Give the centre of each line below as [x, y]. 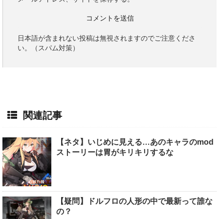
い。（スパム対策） [48, 48]
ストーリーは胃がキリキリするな [115, 153]
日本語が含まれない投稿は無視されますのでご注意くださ [107, 38]
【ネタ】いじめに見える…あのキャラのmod [135, 142]
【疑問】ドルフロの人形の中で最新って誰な [134, 201]
